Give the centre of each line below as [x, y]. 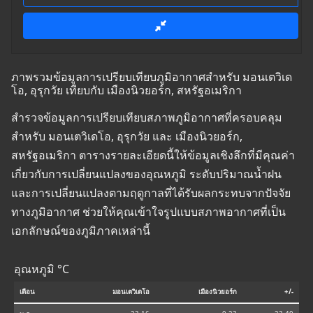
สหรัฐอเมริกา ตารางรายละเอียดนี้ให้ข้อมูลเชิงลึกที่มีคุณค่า [153, 155]
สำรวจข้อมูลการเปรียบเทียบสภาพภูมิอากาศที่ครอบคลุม [147, 118]
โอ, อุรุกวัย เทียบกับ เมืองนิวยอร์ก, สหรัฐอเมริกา [126, 90]
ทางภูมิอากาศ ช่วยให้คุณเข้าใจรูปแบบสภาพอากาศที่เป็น [148, 212]
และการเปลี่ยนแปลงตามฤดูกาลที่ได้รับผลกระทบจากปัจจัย [151, 193]
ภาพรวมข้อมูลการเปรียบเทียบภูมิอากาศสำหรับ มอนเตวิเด [152, 77]
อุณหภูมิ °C [42, 269]
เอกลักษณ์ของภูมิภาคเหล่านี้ [81, 231]
